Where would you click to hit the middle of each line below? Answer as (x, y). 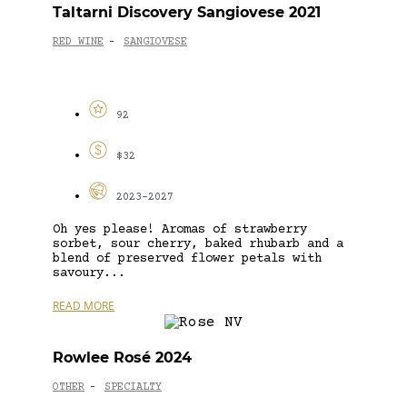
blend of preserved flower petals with (187, 258)
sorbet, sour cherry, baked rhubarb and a (198, 244)
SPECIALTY (133, 388)
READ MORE (84, 305)
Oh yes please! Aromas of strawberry (180, 229)
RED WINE (78, 43)
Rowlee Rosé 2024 (122, 357)
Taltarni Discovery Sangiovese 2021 (187, 12)
